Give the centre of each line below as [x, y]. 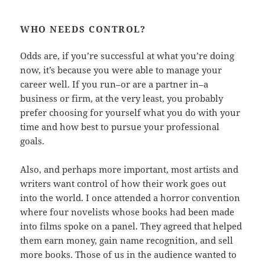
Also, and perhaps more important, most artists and [130, 169]
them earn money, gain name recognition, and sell [127, 240]
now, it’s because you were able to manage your [121, 70]
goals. [33, 141]
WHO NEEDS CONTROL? [83, 29]
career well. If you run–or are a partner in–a [114, 84]
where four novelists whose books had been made [127, 212]
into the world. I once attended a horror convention [130, 198]
